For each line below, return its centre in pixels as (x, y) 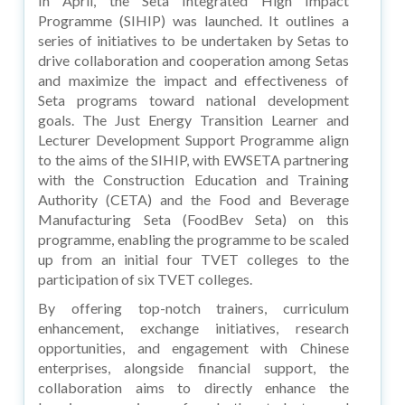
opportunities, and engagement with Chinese (193, 347)
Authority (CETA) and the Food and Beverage (193, 199)
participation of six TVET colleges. (146, 278)
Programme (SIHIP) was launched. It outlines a (193, 20)
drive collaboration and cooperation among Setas (193, 60)
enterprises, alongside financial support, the (193, 367)
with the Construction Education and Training (193, 179)
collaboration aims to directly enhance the (193, 387)
